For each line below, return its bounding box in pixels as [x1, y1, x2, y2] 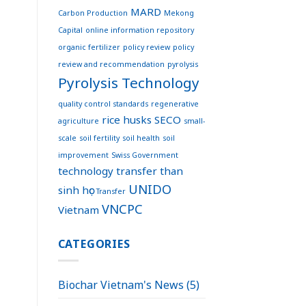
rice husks [101, 112, 152, 126]
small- [183, 115, 205, 126]
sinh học [57, 182, 94, 197]
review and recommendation [57, 59, 165, 69]
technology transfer [57, 163, 157, 178]
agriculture [57, 115, 99, 126]
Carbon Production [57, 8, 128, 18]
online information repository [85, 25, 194, 35]
